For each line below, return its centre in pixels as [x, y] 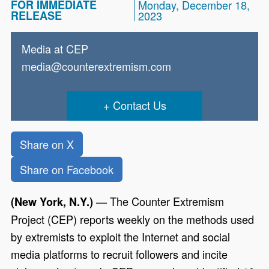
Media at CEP [55, 48]
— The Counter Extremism [159, 201]
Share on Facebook [67, 169]
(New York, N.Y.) [52, 201]
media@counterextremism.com [97, 66]
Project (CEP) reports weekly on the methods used [133, 219]
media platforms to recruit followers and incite [119, 254]
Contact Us [139, 105]
